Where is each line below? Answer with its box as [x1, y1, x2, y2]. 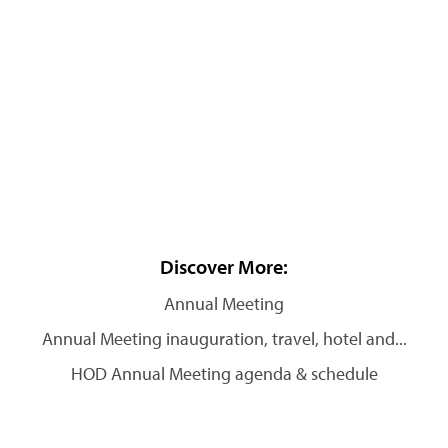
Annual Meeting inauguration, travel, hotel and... [41, 327, 407, 350]
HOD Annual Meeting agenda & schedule [70, 362, 378, 385]
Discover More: [160, 254, 288, 279]
